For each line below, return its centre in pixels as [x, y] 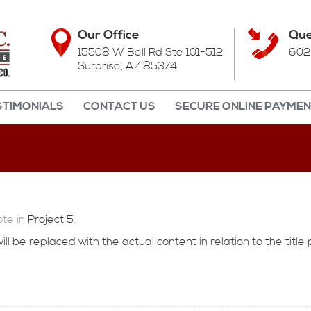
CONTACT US [119, 106]
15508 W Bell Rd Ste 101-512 [151, 52]
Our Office [108, 35]
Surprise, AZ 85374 [127, 66]
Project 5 [51, 219]
